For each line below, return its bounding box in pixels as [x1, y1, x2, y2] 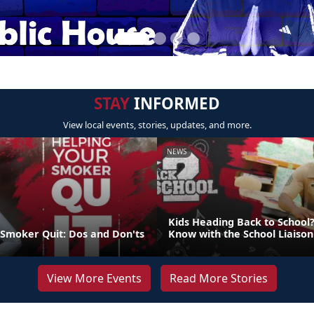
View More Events [46, 271, 142, 286]
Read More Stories [169, 271, 268, 286]
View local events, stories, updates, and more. [62, 118, 252, 131]
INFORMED [130, 93, 220, 114]
